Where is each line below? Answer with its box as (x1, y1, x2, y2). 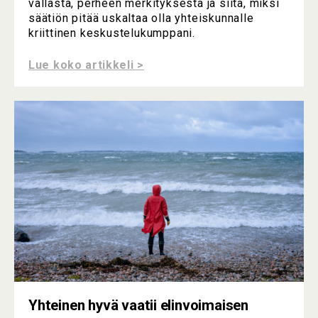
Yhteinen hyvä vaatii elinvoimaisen (28, 297, 249, 314)
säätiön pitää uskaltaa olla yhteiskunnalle (28, 11, 254, 26)
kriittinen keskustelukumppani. (28, 26, 196, 40)
